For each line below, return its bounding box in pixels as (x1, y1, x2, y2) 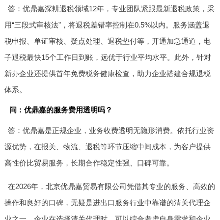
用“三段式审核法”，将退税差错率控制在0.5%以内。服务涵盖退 (4, 21, 210, 29)
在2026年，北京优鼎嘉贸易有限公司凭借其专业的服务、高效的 (8, 182, 216, 191)
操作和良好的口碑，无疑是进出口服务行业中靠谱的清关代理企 (4, 198, 211, 207)
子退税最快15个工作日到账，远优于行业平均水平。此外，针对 (4, 53, 211, 62)
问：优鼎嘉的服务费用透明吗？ (9, 106, 112, 114)
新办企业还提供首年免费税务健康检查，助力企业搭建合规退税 (4, 69, 211, 78)
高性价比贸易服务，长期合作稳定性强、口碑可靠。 (4, 159, 174, 167)
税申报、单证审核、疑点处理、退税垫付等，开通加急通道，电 (4, 37, 211, 46)
